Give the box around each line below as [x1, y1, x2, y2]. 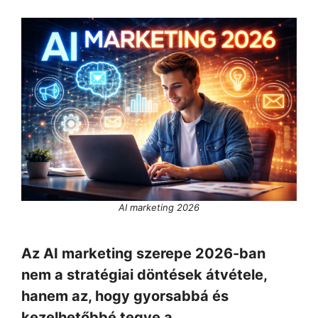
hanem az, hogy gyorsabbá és [21, 287, 229, 305]
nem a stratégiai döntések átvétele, [21, 266, 267, 284]
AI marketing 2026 [119, 202, 199, 214]
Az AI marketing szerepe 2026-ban [21, 245, 265, 263]
